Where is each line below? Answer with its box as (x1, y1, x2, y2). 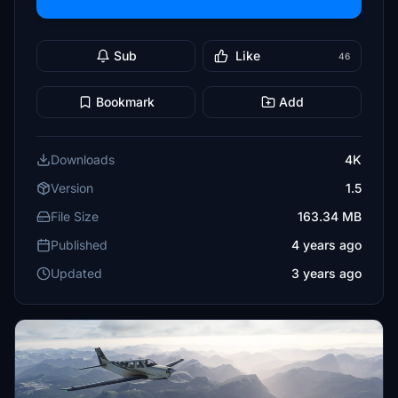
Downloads (51, 152, 115, 167)
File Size (51, 209, 99, 224)
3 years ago (291, 266, 362, 281)
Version (51, 180, 93, 195)
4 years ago (291, 237, 362, 252)
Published (51, 237, 107, 252)
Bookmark (95, 94, 155, 109)
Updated (51, 266, 102, 281)
